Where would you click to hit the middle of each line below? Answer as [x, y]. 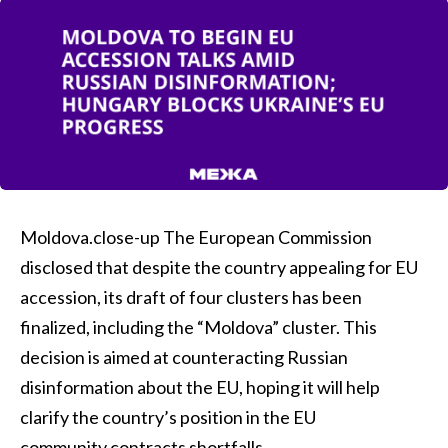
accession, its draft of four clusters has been [191, 297]
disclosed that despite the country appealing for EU [219, 267]
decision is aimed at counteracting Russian [184, 357]
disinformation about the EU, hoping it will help [200, 387]
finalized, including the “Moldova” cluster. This [198, 327]
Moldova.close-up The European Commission [196, 237]
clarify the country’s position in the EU [168, 417]
